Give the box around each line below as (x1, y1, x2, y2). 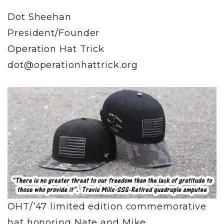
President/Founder (7, 27, 100, 38)
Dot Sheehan (7, 11, 71, 22)
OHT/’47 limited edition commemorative (7, 200, 207, 212)
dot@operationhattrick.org (7, 59, 138, 70)
